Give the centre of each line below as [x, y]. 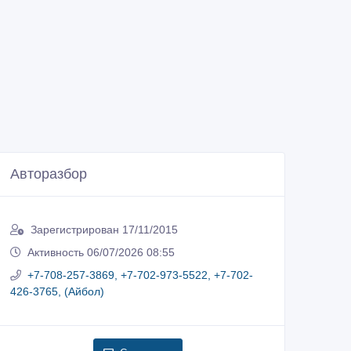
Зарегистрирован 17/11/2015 [104, 230]
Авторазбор [49, 174]
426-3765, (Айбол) [57, 292]
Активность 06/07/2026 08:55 [101, 253]
